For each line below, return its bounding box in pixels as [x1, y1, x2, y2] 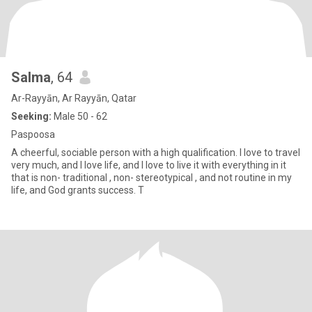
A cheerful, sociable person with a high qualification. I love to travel [11, 147, 300, 158]
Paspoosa [11, 129, 55, 140]
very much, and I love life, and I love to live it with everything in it [11, 159, 286, 171]
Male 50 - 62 [52, 111, 107, 122]
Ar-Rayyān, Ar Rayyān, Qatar [11, 93, 136, 104]
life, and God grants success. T [11, 185, 144, 196]
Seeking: [11, 111, 52, 122]
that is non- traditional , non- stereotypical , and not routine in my [11, 172, 292, 183]
